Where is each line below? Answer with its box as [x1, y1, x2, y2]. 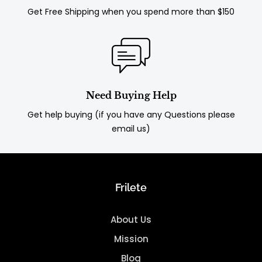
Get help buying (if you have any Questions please [27, 109, 235, 121]
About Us [111, 213, 151, 226]
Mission [113, 233, 149, 246]
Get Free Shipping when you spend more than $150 [27, 6, 235, 18]
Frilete [115, 181, 147, 194]
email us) [112, 123, 150, 135]
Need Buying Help [85, 89, 177, 102]
